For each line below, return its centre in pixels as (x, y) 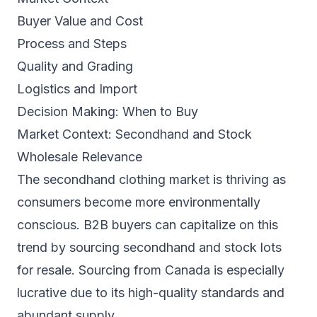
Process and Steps (72, 43)
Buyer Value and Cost (80, 21)
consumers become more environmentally (139, 202)
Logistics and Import (77, 88)
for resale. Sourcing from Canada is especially (151, 270)
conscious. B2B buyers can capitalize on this (148, 224)
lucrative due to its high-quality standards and (151, 292)
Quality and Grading (75, 66)
